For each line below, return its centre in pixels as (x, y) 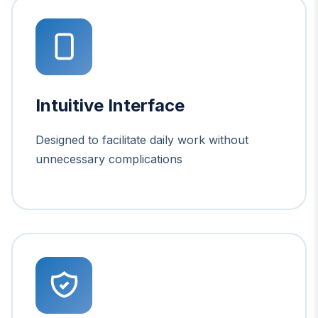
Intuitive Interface (110, 105)
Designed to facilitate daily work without (142, 139)
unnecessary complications (109, 159)
